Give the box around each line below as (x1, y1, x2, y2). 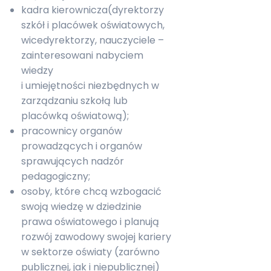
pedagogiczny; (21, 169, 90, 183)
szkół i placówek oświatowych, (21, 18, 165, 32)
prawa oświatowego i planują (21, 215, 159, 229)
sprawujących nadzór (21, 154, 124, 168)
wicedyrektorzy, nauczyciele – (21, 33, 164, 47)
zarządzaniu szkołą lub (21, 94, 128, 108)
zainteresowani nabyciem (21, 48, 143, 62)
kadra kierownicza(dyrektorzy (21, 3, 164, 17)
